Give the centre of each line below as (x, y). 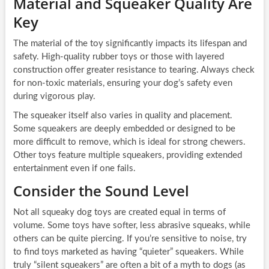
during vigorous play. (54, 96)
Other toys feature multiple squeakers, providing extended (127, 155)
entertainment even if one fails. (74, 168)
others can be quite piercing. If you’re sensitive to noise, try (130, 238)
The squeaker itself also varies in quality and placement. (122, 115)
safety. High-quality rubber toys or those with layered (118, 56)
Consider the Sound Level (101, 190)
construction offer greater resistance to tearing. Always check (134, 70)
